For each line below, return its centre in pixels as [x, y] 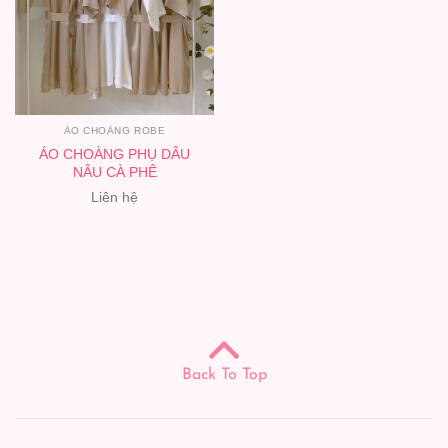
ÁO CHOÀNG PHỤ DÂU [114, 154]
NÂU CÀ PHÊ [114, 172]
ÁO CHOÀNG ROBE [114, 131]
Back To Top [224, 375]
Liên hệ [114, 196]
